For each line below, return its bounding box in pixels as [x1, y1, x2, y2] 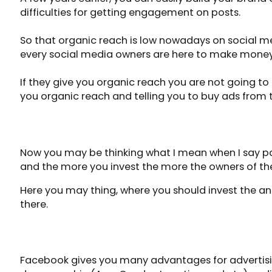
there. [19, 197, 48, 212]
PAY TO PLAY [19, 115, 76, 134]
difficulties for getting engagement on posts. [19, 5, 240, 20]
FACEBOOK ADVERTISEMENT [19, 223, 145, 242]
